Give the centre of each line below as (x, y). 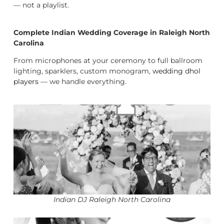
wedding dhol (176, 71)
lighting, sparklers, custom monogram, (83, 71)
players (26, 82)
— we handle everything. (82, 82)
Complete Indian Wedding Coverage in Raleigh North (112, 33)
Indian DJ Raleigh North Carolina (112, 199)
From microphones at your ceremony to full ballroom (108, 61)
